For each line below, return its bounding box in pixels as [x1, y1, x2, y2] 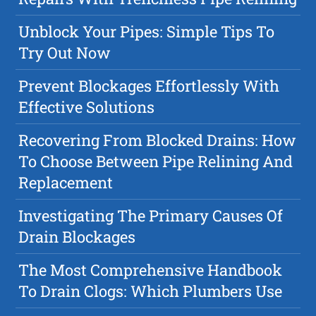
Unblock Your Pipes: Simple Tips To [18, 21, 275, 42]
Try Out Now [18, 42, 111, 63]
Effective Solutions [18, 97, 155, 118]
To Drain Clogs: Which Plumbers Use [18, 281, 283, 302]
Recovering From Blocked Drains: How [18, 130, 297, 151]
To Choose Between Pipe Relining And [18, 151, 293, 172]
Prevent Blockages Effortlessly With [18, 75, 280, 97]
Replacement [18, 172, 114, 193]
